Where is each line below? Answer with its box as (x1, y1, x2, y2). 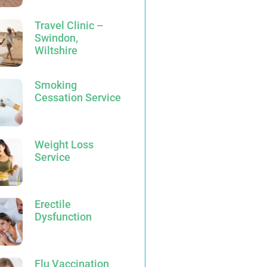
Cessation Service (35, 91, 121, 104)
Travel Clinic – (35, 19, 104, 32)
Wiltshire (35, 44, 77, 57)
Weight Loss (35, 138, 94, 151)
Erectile (35, 198, 71, 210)
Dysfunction (35, 210, 92, 223)
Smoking (35, 79, 77, 91)
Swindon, (35, 32, 78, 44)
